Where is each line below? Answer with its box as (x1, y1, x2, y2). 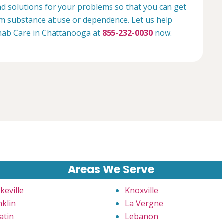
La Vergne (125, 197, 163, 209)
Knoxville (125, 184, 158, 196)
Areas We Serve (68, 162, 154, 177)
